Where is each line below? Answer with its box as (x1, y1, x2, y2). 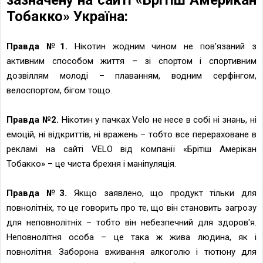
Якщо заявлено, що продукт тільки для (73, 187, 257, 198)
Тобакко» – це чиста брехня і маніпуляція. (6, 158, 176, 169)
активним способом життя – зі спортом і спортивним (6, 55, 257, 66)
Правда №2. (6, 114, 62, 125)
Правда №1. (6, 41, 68, 52)
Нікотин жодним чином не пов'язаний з (67, 41, 257, 52)
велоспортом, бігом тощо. (6, 85, 112, 96)
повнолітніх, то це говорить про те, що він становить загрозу (6, 202, 257, 213)
